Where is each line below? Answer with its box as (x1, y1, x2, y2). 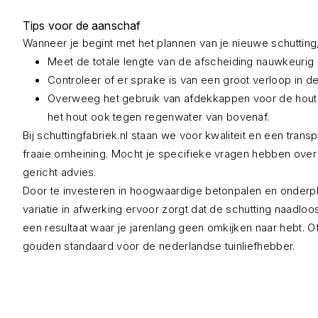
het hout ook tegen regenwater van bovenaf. (48, 110, 270, 124)
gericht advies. (23, 165, 97, 179)
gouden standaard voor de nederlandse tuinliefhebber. (23, 239, 295, 253)
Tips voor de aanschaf (23, 18, 141, 33)
